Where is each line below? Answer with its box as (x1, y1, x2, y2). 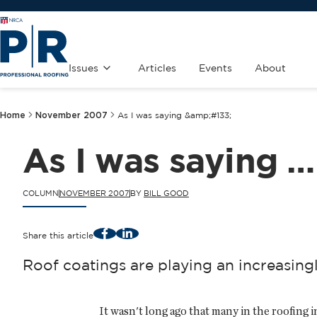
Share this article (23, 230, 93, 240)
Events (199, 62, 232, 74)
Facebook (103, 227, 146, 237)
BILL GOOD (144, 189, 189, 197)
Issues (69, 62, 98, 74)
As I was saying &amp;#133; (117, 110, 231, 120)
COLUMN (23, 189, 59, 197)
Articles (138, 62, 176, 74)
